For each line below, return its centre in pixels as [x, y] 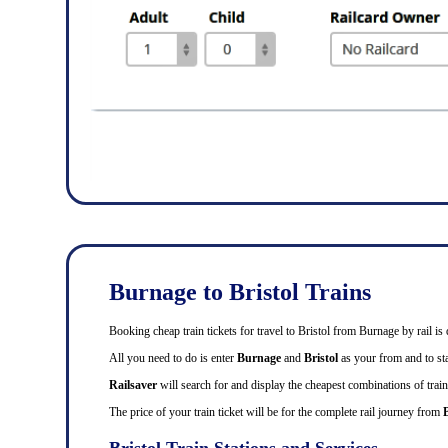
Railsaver [133, 384]
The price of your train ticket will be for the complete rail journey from [276, 411]
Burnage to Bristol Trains [240, 292]
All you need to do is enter [173, 357]
